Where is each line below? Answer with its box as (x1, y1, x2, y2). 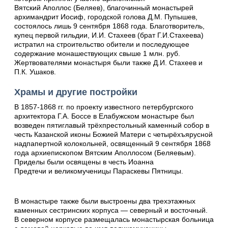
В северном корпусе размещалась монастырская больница (14, 215, 214, 223)
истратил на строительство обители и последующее (14, 40, 189, 48)
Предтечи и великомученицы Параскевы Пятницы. (14, 167, 183, 176)
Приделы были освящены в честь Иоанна (14, 158, 154, 166)
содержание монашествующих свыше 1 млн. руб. (14, 49, 180, 58)
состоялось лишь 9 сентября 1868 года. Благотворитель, (14, 21, 205, 30)
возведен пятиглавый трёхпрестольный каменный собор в (14, 121, 209, 130)
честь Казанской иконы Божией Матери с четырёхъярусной (14, 130, 213, 139)
